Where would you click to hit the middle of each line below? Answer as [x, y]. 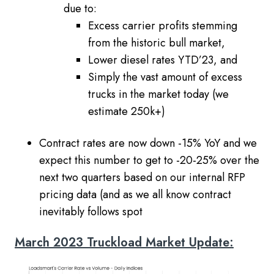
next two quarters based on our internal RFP [142, 177]
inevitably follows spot [91, 211]
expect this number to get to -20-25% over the [149, 160]
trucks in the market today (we [158, 94]
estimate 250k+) [127, 111]
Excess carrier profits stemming [163, 25]
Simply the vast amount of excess [165, 77]
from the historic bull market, [158, 43]
